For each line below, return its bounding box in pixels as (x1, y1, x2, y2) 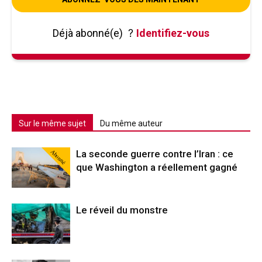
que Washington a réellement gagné (76, 161, 237, 173)
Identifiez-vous (136, 26, 209, 39)
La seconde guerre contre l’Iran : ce (76, 147, 233, 160)
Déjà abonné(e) (53, 26, 125, 39)
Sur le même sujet (19, 118, 86, 128)
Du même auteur (100, 118, 163, 128)
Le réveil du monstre (76, 204, 170, 216)
